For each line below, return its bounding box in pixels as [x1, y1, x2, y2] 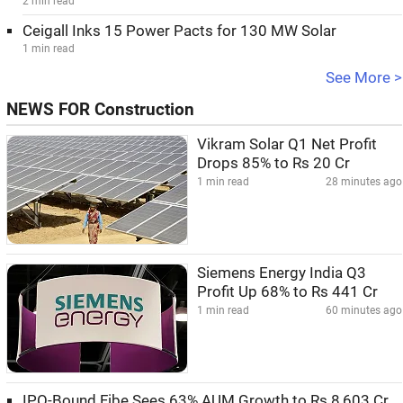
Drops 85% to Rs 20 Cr [197, 155, 350, 172]
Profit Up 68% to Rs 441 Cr [197, 283, 378, 300]
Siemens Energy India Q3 [197, 264, 366, 282]
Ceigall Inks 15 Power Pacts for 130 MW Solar [22, 22, 336, 40]
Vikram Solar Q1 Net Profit [197, 136, 377, 153]
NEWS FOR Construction [6, 100, 194, 120]
